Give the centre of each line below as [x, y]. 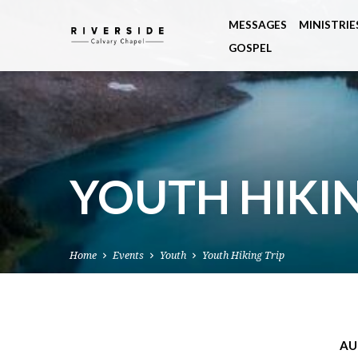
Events [128, 256]
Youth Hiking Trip [243, 256]
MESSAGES [258, 25]
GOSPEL [250, 48]
